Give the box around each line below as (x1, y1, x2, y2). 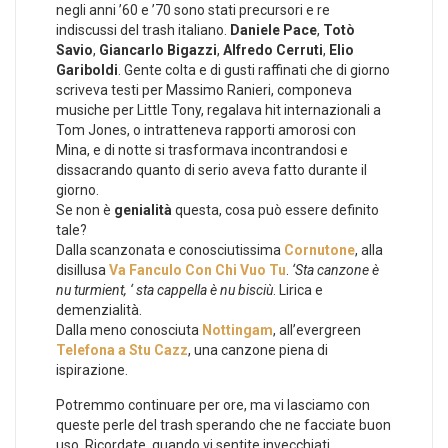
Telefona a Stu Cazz (56, 341, 188, 358)
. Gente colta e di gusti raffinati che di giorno (118, 61, 390, 78)
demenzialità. (56, 301, 142, 318)
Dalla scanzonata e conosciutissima (56, 241, 284, 258)
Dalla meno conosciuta (56, 321, 202, 338)
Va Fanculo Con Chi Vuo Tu (109, 261, 286, 278)
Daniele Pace (230, 21, 317, 38)
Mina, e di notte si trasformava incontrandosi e (56, 141, 348, 158)
